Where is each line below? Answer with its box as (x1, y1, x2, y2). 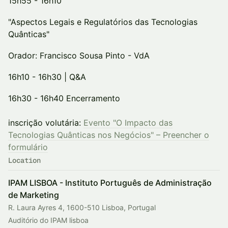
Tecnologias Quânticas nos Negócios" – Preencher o (8, 130, 209, 140)
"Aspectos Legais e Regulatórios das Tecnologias (8, 17, 197, 27)
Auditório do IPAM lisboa (8, 216, 89, 224)
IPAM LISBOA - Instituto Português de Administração (8, 178, 212, 188)
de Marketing (8, 190, 59, 200)
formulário (8, 142, 48, 152)
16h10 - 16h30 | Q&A (8, 72, 86, 82)
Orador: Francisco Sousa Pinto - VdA (8, 50, 150, 61)
